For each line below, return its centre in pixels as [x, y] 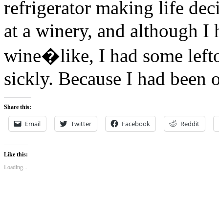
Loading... [16, 167]
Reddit [190, 123]
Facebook [136, 123]
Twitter [81, 123]
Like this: [16, 154]
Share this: [18, 107]
